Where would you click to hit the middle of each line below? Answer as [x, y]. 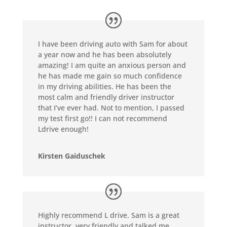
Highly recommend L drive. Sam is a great [108, 215]
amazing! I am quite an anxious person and [112, 65]
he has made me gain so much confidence [110, 75]
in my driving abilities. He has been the [104, 86]
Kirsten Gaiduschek [71, 156]
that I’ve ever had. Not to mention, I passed [111, 107]
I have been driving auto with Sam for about [112, 44]
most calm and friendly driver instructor [106, 97]
